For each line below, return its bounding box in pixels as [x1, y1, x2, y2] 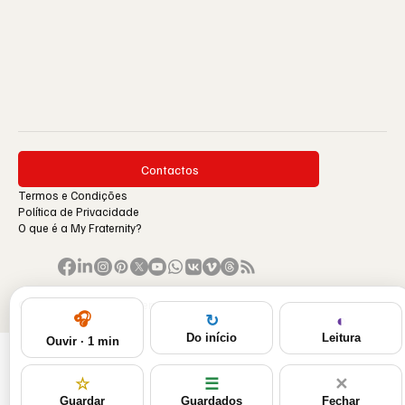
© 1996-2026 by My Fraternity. [18, 297, 174, 313]
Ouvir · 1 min [45, 334, 119, 348]
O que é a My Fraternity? [18, 221, 142, 236]
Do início [186, 331, 237, 344]
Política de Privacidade [18, 204, 142, 220]
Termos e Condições [18, 188, 127, 203]
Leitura [321, 330, 361, 344]
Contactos [141, 161, 200, 177]
